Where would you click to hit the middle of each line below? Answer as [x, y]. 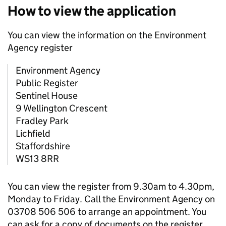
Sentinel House [47, 96]
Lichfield [33, 134]
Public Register [47, 83]
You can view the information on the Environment [107, 35]
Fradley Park [42, 121]
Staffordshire [43, 146]
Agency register [40, 48]
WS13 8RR [37, 159]
